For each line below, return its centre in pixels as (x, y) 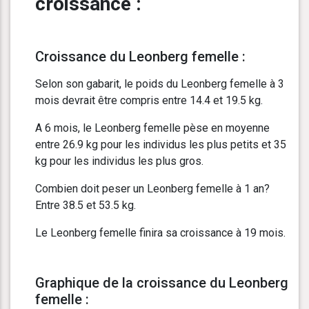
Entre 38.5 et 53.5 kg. (86, 206)
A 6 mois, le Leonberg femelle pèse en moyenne (152, 128)
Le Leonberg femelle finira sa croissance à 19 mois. (160, 233)
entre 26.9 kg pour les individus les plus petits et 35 (161, 145)
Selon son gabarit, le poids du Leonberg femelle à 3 (160, 84)
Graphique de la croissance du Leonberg (162, 283)
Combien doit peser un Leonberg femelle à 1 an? (152, 189)
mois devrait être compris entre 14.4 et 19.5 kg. (149, 101)
